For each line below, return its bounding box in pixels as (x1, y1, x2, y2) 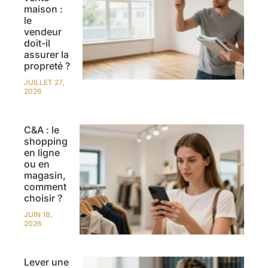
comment (24, 181, 66, 193)
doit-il (24, 37, 50, 50)
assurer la (24, 48, 69, 61)
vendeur (24, 26, 62, 38)
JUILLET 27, (24, 78, 65, 87)
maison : (24, 3, 63, 16)
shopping (24, 135, 68, 148)
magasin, (24, 169, 66, 182)
